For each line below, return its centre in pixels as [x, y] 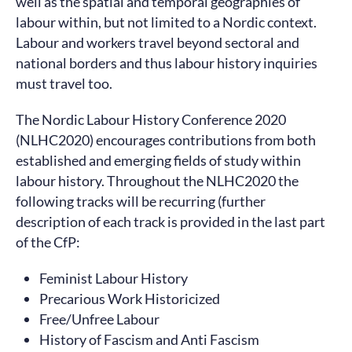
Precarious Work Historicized [130, 299]
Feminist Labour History [114, 278]
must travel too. [64, 83]
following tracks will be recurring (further [141, 201]
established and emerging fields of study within [158, 160]
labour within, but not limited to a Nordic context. [166, 22]
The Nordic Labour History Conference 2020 [151, 119]
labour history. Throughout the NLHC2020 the [157, 181]
